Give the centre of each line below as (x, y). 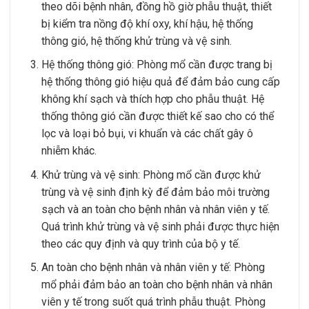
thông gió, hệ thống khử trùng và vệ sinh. (136, 41)
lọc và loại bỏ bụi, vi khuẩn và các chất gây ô (147, 134)
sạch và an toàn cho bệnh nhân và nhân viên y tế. (155, 209)
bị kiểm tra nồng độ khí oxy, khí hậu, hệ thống (147, 23)
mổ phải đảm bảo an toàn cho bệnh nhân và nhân (157, 285)
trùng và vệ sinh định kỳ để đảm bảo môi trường (155, 192)
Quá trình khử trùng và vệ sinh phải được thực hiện (160, 226)
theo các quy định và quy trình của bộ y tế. (140, 243)
